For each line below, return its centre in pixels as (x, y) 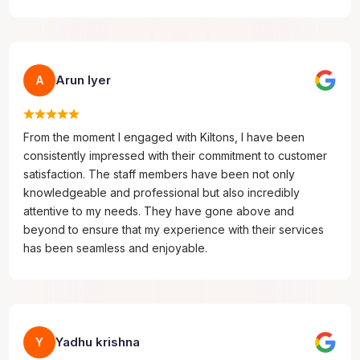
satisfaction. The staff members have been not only (160, 174)
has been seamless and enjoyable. (116, 247)
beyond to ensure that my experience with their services (174, 229)
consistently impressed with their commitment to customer (176, 155)
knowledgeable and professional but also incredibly (162, 192)
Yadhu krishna (98, 342)
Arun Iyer (84, 80)
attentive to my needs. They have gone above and (159, 211)
